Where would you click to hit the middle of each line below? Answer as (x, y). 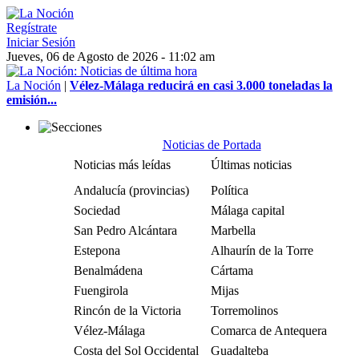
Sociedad (97, 210)
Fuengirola (101, 290)
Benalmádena (108, 270)
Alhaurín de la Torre (262, 250)
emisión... (32, 100)
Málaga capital (248, 210)
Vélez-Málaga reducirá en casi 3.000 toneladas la (201, 85)
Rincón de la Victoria (127, 311)
